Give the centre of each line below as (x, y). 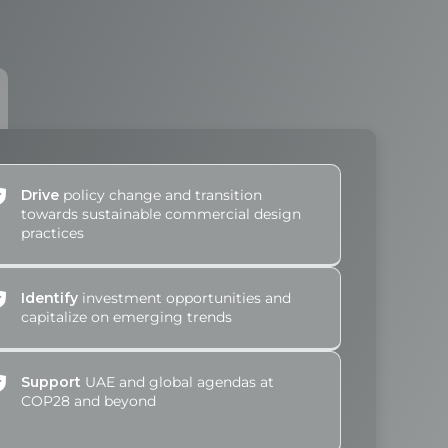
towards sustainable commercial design (161, 214)
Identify (50, 298)
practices (53, 233)
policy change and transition (161, 195)
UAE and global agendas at (178, 382)
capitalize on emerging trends (127, 317)
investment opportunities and (185, 298)
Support (51, 382)
